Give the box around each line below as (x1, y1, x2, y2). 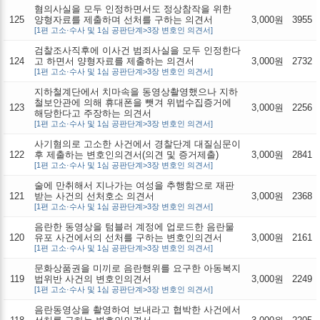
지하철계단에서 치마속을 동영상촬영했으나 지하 (34, 86, 238, 97)
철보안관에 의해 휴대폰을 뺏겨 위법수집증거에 (34, 96, 231, 108)
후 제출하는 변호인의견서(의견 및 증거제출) (34, 149, 219, 160)
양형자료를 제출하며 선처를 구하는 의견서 (34, 14, 213, 25)
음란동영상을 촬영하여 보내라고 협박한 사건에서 (34, 304, 241, 315)
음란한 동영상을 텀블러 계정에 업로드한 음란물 (34, 221, 234, 232)
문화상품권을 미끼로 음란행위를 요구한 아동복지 (34, 262, 241, 274)
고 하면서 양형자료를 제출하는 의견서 (34, 55, 194, 66)
